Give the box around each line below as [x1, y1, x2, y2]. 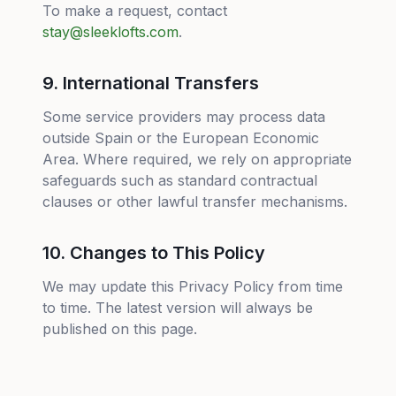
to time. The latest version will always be [42, 299, 313, 316]
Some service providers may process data [42, 108, 325, 126]
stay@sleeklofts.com [42, 23, 179, 41]
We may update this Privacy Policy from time [42, 278, 343, 295]
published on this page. [42, 320, 197, 338]
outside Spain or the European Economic [42, 129, 319, 147]
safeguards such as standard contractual [42, 171, 317, 189]
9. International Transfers [42, 72, 259, 94]
